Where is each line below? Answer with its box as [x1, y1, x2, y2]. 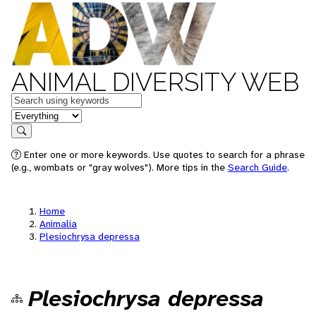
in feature [11, 107, 57, 122]
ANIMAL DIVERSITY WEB [11, 67, 299, 97]
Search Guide [228, 161, 287, 174]
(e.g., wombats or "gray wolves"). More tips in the [11, 161, 228, 174]
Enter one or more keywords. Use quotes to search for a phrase [21, 148, 305, 161]
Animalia [39, 217, 77, 230]
